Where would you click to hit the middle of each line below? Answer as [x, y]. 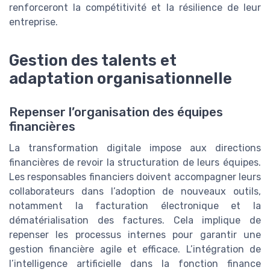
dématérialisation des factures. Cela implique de [135, 221]
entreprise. [33, 22]
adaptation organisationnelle [121, 79]
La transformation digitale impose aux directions [135, 148]
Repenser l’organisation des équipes [116, 112]
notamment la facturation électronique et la [135, 206]
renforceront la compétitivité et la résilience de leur [135, 8]
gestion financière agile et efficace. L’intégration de [135, 250]
